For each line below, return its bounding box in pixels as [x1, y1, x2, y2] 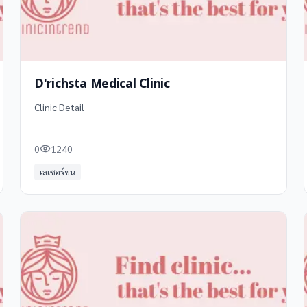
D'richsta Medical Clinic [34, 75, 170, 93]
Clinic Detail [34, 101, 85, 113]
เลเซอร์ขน [40, 167, 76, 177]
